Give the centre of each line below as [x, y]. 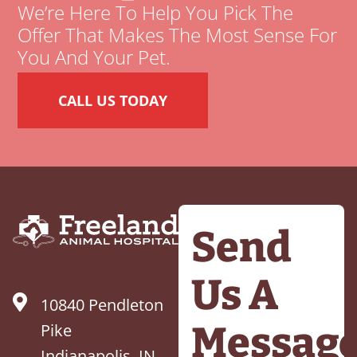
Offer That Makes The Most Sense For [178, 35]
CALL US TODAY [113, 101]
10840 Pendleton [102, 305]
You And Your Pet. [94, 57]
